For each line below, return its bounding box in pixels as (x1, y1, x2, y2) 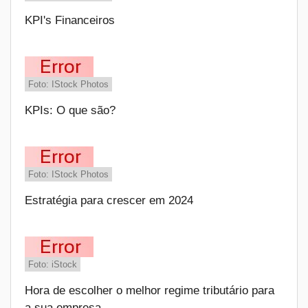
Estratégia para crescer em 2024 (25, 194, 193, 207)
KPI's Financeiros (25, 14, 115, 27)
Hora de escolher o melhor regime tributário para (25, 284, 274, 297)
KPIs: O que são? (25, 104, 115, 117)
